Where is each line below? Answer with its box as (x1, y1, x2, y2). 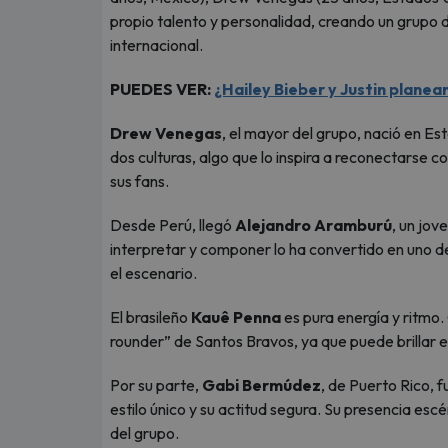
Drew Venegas (110, 123, 222, 143)
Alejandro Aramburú (235, 215, 392, 235)
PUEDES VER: (110, 79, 214, 99)
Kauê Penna (188, 307, 281, 327)
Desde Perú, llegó (110, 215, 235, 235)
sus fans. (110, 171, 169, 191)
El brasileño (110, 307, 188, 327)
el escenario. (110, 263, 197, 283)
